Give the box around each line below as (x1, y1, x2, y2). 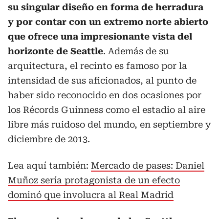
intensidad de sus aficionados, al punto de (8, 75, 197, 86)
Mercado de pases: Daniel (91, 160, 204, 171)
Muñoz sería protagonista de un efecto (8, 175, 180, 185)
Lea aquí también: (8, 160, 91, 171)
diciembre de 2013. (8, 133, 90, 144)
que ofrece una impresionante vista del (8, 31, 192, 42)
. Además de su (103, 45, 169, 56)
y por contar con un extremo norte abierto (8, 16, 208, 27)
